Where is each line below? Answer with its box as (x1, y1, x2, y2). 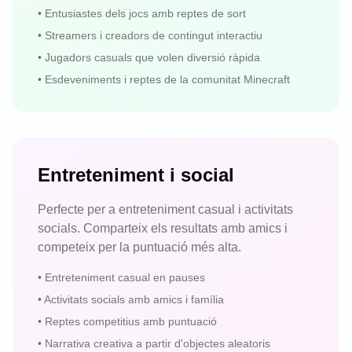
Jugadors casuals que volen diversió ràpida (45, 51, 260, 64)
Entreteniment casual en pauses (45, 271, 205, 284)
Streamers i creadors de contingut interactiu (45, 29, 262, 42)
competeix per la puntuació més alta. (38, 240, 241, 254)
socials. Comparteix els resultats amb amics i (38, 222, 288, 235)
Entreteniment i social (38, 164, 234, 185)
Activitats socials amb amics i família (44, 293, 224, 306)
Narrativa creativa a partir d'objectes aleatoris (45, 337, 270, 350)
